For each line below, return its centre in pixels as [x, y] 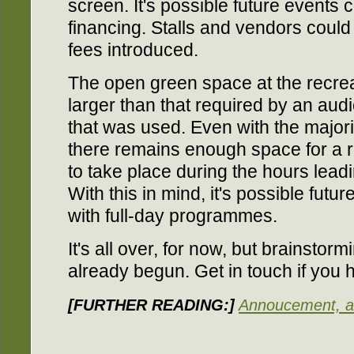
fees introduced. [133, 51]
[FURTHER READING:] [151, 305]
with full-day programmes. [173, 217]
